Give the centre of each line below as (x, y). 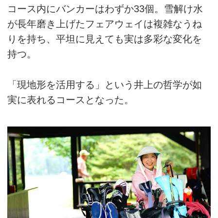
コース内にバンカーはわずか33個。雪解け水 (105, 9)
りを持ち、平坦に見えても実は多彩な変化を (105, 39)
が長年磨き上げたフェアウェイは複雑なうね (105, 24)
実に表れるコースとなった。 (71, 100)
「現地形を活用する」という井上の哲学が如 (105, 84)
